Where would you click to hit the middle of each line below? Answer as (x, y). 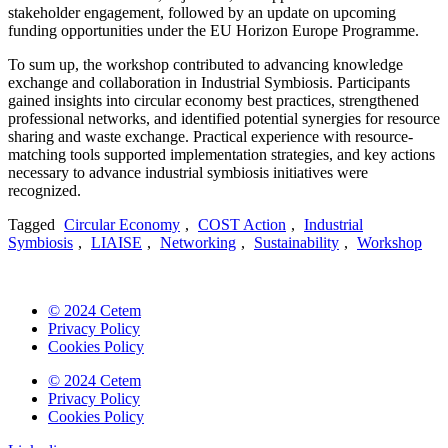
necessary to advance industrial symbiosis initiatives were (188, 173)
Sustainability (296, 243)
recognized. (44, 191)
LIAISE (116, 243)
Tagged (33, 225)
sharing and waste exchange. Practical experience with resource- (210, 137)
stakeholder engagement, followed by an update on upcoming (202, 13)
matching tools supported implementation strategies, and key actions (221, 155)
